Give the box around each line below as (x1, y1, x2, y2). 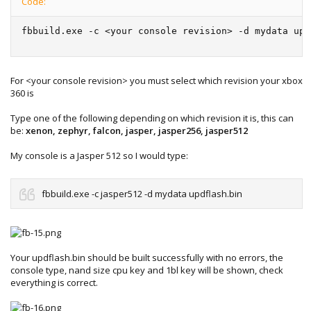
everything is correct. (10, 276, 98, 289)
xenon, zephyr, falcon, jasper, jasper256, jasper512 (26, 124, 248, 137)
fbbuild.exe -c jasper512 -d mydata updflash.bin (42, 187, 242, 200)
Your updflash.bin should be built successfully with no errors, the (10, 251, 283, 264)
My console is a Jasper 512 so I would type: (10, 149, 188, 162)
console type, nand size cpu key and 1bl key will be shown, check (10, 263, 283, 276)
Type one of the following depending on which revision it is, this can (10, 111, 294, 124)
